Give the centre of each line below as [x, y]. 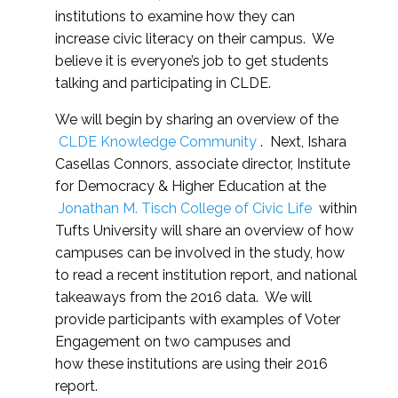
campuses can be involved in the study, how [200, 253]
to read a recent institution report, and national [206, 275]
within [336, 208]
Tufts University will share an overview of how [204, 231]
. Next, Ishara [303, 142]
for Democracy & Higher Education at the [191, 186]
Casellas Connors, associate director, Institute [203, 164]
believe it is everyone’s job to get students [192, 61]
